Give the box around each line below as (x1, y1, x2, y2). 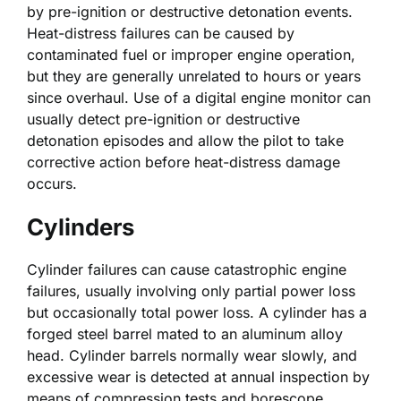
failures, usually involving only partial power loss (27, 281, 355, 300)
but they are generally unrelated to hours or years (27, 66, 361, 85)
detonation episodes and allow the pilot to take (27, 131, 344, 149)
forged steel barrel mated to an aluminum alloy (27, 324, 343, 343)
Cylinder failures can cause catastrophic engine (27, 260, 346, 278)
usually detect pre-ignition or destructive (27, 109, 300, 128)
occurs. (27, 174, 77, 192)
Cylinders (27, 212, 134, 241)
